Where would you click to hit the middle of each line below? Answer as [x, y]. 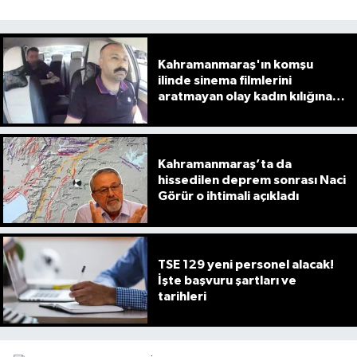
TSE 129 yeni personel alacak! [245, 264]
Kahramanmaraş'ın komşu [235, 64]
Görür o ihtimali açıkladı [228, 196]
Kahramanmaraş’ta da [224, 165]
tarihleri [182, 296]
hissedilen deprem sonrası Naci [251, 180]
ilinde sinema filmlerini [224, 80]
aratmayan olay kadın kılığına [245, 96]
